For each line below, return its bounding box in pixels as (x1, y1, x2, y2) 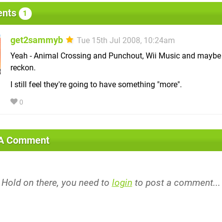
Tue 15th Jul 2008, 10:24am (77, 35, 175, 45)
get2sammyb (10, 34, 63, 45)
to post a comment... (132, 176, 221, 188)
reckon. (10, 62, 36, 72)
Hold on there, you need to (1, 176, 112, 188)
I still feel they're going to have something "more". (10, 79, 182, 89)
